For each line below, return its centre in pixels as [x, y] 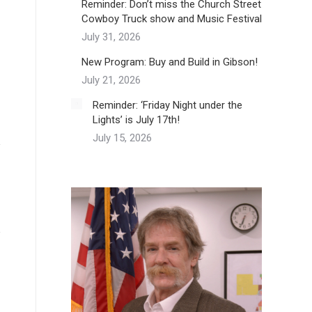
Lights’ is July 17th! [136, 120]
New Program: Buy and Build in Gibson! [170, 62]
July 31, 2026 [111, 37]
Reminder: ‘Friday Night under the [167, 105]
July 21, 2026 [111, 80]
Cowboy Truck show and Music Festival [172, 19]
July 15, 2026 [122, 138]
